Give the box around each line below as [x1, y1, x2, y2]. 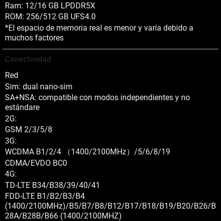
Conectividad [5, 53, 51, 65]
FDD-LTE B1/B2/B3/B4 [5, 191, 85, 201]
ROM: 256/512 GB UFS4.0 [5, 12, 96, 21]
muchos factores [5, 33, 64, 42]
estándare [5, 103, 39, 112]
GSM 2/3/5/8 [5, 125, 52, 134]
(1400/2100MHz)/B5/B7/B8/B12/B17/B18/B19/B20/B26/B [5, 201, 216, 211]
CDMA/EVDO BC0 [5, 158, 67, 168]
